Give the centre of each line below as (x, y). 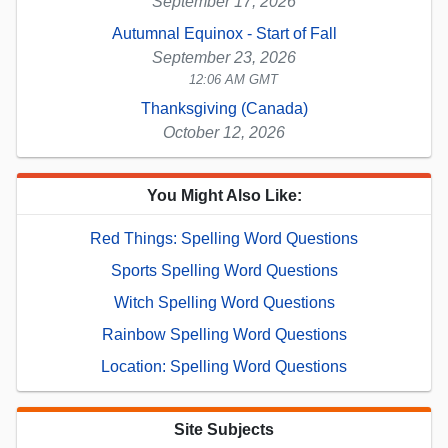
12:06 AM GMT (234, 79)
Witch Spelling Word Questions (224, 302)
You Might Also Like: (224, 195)
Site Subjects (224, 429)
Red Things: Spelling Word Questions (224, 238)
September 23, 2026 (224, 57)
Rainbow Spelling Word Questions (224, 334)
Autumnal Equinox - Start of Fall (224, 33)
